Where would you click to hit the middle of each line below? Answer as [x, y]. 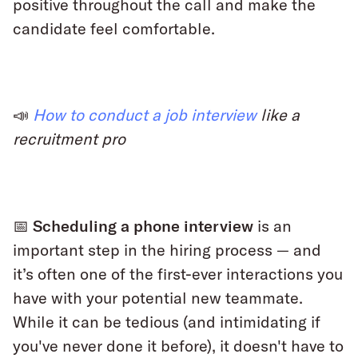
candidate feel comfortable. [114, 29]
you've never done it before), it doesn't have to [178, 346]
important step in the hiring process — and [167, 250]
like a [278, 115]
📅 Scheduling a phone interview [133, 226]
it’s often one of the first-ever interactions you [178, 274]
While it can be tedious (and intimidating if [167, 322]
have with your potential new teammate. [158, 298]
